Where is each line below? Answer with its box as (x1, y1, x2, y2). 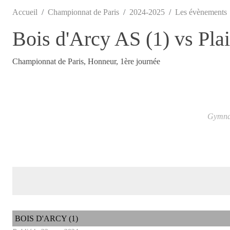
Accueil (12, 7, 37, 16)
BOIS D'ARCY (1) (15, 214, 78, 223)
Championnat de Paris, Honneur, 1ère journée (12, 56, 160, 66)
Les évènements (175, 7, 227, 16)
